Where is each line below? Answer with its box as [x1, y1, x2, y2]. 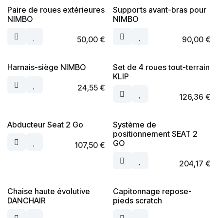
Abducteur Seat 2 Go [7, 120, 83, 129]
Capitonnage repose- [112, 186, 192, 196]
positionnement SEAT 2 [112, 129, 198, 139]
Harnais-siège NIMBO [7, 62, 86, 72]
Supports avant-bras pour [112, 5, 206, 15]
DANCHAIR [7, 196, 46, 205]
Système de [112, 120, 156, 129]
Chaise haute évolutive [7, 186, 90, 196]
